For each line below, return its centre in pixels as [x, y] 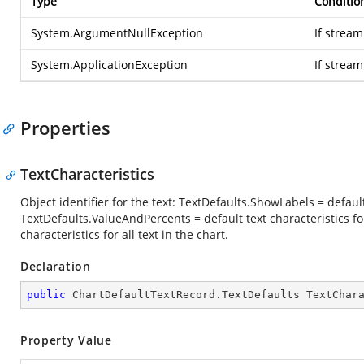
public [46, 295]
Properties [65, 128]
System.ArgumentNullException [117, 33]
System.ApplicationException [109, 65]
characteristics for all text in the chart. [124, 234]
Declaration [56, 266]
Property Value [66, 340]
